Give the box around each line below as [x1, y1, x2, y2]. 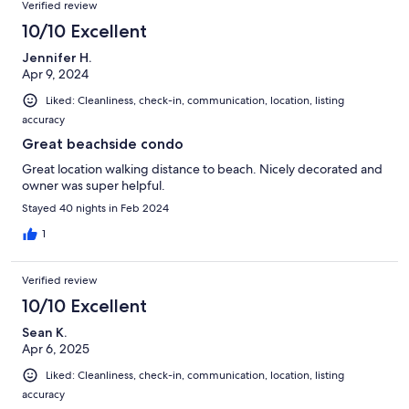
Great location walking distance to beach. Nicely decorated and [22, 160, 383, 177]
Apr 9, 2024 [22, 65, 89, 82]
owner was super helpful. [22, 176, 165, 194]
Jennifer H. [22, 48, 91, 66]
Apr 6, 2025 [22, 340, 89, 357]
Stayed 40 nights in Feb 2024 [22, 200, 169, 215]
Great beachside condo [22, 134, 184, 152]
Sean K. [22, 323, 67, 341]
